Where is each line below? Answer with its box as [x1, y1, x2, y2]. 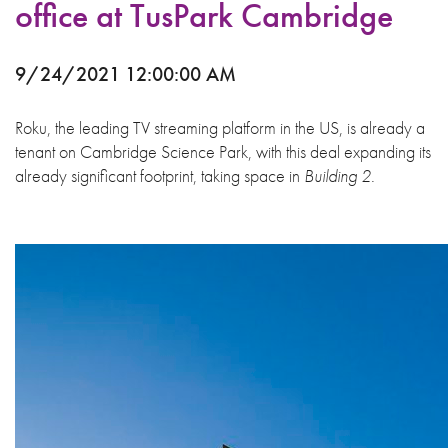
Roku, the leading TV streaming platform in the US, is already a [15, 116, 425, 139]
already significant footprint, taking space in [15, 164, 304, 187]
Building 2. [304, 164, 375, 187]
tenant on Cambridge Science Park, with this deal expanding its [15, 140, 431, 163]
